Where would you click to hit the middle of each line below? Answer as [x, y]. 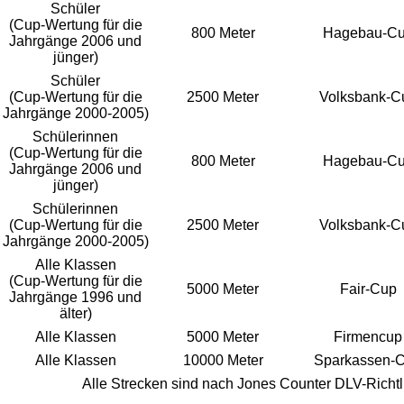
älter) [76, 313]
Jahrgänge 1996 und [76, 297]
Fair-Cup [368, 289]
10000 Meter [223, 360]
